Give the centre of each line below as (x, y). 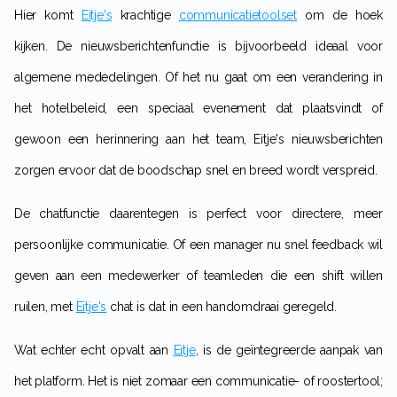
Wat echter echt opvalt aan (100, 350)
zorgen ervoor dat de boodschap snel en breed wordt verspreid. (196, 171)
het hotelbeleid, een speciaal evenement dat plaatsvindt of (198, 109)
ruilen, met (45, 307)
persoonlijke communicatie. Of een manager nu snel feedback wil (198, 245)
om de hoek (340, 16)
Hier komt (52, 16)
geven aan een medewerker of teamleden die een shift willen (198, 276)
